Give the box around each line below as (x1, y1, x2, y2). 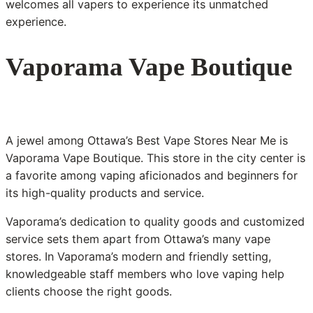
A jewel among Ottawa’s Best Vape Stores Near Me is (6, 133, 288, 148)
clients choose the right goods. (6, 284, 172, 299)
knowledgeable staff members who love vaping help (6, 267, 284, 282)
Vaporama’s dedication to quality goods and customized (6, 214, 305, 229)
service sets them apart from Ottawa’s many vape (6, 232, 270, 247)
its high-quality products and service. (6, 186, 204, 201)
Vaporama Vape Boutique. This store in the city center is (6, 151, 305, 166)
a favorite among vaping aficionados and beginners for (6, 168, 298, 183)
